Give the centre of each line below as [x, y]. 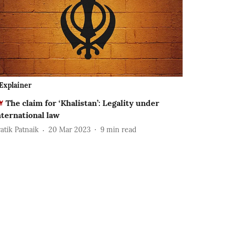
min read [122, 130]
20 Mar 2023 [70, 130]
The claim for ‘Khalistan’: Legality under [83, 103]
